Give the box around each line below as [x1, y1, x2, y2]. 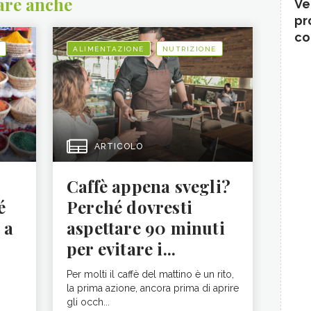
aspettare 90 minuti [67, 217, 225, 239]
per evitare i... [67, 237, 176, 260]
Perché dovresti [67, 196, 192, 218]
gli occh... [67, 296, 110, 308]
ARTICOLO [94, 142, 143, 151]
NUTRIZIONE [162, 45, 217, 53]
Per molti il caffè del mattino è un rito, [67, 269, 234, 280]
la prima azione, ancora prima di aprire [67, 283, 239, 294]
